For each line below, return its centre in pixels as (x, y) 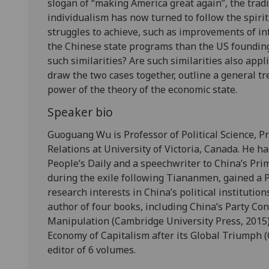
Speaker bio (80, 112)
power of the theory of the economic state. (142, 90)
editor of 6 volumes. (92, 250)
